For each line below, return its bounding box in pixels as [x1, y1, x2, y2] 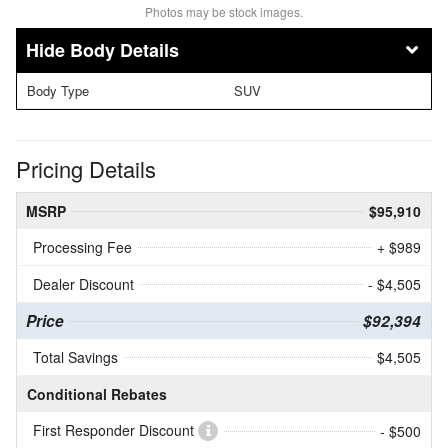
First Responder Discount [33, 420, 198, 441]
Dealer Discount [33, 274, 134, 295]
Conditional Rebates [27, 384, 167, 405]
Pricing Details [16, 153, 156, 185]
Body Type [27, 80, 89, 100]
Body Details [70, 36, 179, 63]
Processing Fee [33, 237, 132, 258]
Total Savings [33, 347, 118, 368]
